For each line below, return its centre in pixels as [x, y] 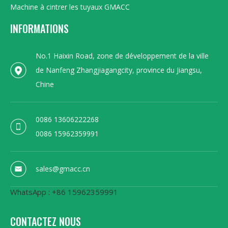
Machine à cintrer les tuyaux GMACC [70, 7]
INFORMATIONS [39, 28]
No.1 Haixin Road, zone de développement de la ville [122, 55]
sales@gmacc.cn [63, 168]
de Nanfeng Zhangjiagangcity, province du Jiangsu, [119, 70]
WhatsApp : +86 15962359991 [64, 192]
